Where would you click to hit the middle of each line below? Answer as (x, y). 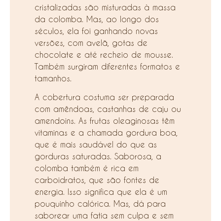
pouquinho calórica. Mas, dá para (100, 204)
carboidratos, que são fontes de (97, 180)
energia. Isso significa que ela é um (101, 192)
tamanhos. (53, 78)
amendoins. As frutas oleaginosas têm (105, 121)
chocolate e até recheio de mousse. (104, 54)
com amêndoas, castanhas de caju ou (108, 109)
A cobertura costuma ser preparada (104, 97)
